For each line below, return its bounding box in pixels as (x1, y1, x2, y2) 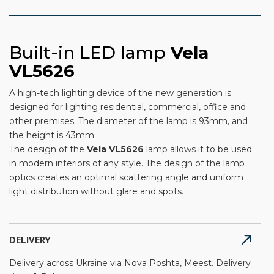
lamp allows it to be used (144, 143, 252, 155)
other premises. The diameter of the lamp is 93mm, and (9, 115, 248, 127)
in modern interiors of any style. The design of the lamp (9, 157, 245, 169)
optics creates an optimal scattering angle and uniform (9, 171, 243, 183)
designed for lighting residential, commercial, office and (9, 101, 246, 113)
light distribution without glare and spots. (9, 185, 183, 197)
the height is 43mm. (9, 129, 96, 141)
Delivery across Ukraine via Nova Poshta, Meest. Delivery (9, 257, 251, 268)
